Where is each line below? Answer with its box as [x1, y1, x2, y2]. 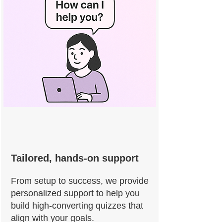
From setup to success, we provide [11, 176, 149, 186]
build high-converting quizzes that [11, 201, 143, 211]
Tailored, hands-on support [11, 153, 139, 164]
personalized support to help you [11, 188, 140, 198]
